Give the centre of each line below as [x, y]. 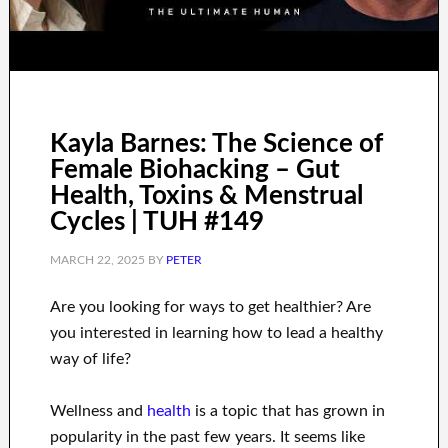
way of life [86, 359]
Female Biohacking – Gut [194, 170]
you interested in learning [138, 333]
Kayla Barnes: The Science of [216, 144]
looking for [146, 307]
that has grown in [323, 411]
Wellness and [98, 411]
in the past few [178, 437]
